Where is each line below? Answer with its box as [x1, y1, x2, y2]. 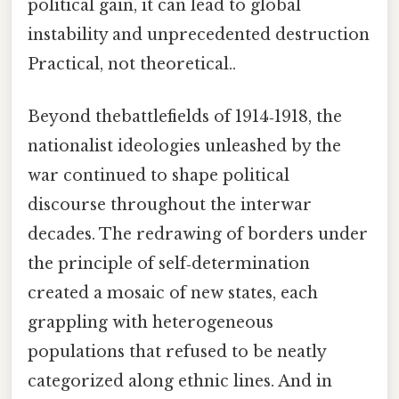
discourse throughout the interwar [28, 195, 312, 216]
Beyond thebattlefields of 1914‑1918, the [28, 107, 342, 127]
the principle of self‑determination [28, 254, 310, 274]
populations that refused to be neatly [28, 342, 326, 362]
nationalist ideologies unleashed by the [28, 136, 341, 157]
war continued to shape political [28, 166, 289, 186]
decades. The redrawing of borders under [28, 224, 368, 245]
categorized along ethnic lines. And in [28, 371, 332, 392]
